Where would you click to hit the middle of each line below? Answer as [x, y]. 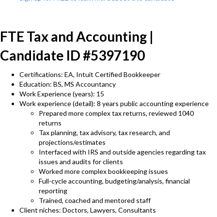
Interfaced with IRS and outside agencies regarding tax [122, 152]
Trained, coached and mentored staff [95, 200]
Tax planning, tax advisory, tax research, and [104, 132]
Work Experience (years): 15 [62, 94]
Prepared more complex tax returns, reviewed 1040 [116, 113]
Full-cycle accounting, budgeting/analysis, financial [114, 181]
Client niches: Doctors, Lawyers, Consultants [88, 210]
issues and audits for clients [81, 162]
